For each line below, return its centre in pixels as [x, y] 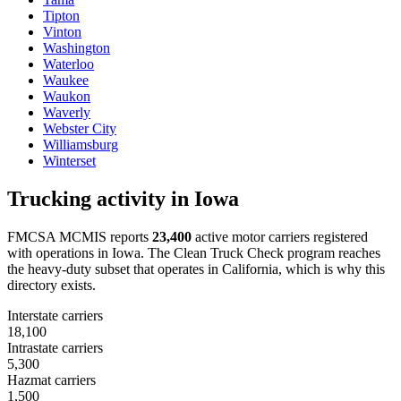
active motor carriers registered [280, 236]
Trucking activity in [101, 198]
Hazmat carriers [51, 380]
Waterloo [68, 64]
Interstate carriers [55, 315]
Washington [77, 47]
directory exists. [51, 285]
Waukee [66, 80]
